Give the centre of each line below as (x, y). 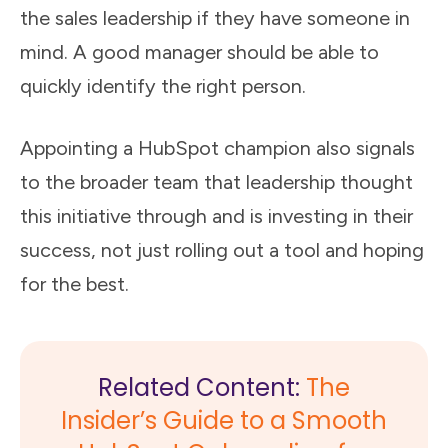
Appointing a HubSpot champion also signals (217, 148)
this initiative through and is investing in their (216, 216)
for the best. (74, 284)
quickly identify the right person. (163, 86)
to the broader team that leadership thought (216, 182)
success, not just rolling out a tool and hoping (222, 250)
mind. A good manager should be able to (199, 52)
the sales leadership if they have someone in (215, 18)
